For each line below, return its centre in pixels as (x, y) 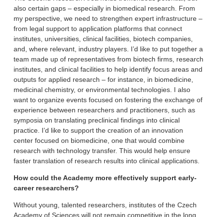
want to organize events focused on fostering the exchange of (108, 100)
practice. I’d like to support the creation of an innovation (98, 130)
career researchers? (46, 188)
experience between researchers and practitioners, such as (104, 110)
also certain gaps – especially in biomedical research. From (104, 8)
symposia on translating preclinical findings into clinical (97, 120)
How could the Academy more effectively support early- (105, 178)
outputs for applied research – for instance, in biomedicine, (103, 79)
